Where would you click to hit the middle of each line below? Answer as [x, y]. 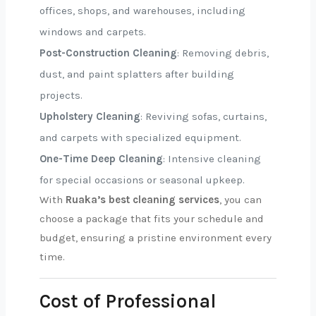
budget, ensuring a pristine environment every [156, 238]
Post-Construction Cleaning [108, 53]
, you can [241, 200]
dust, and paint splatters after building [137, 74]
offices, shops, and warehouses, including [142, 11]
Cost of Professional [128, 301]
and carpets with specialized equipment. [140, 138]
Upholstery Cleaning [90, 116]
